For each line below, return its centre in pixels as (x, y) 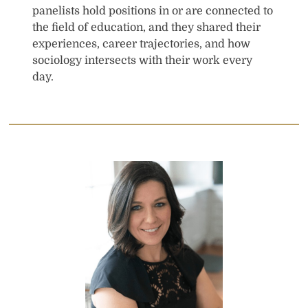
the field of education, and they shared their (147, 28)
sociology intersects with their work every (143, 61)
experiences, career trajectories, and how (142, 44)
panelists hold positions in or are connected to (153, 11)
